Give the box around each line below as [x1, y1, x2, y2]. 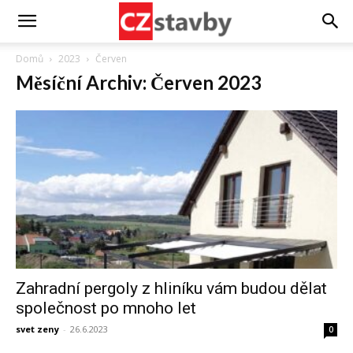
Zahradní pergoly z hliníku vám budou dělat [16, 279, 327, 299]
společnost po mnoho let [16, 299, 196, 318]
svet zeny [16, 323, 59, 336]
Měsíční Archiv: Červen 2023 [16, 71, 262, 94]
